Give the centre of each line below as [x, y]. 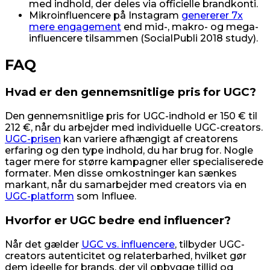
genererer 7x [212, 15]
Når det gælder [43, 244]
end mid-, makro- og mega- [190, 27]
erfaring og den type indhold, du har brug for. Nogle [129, 151]
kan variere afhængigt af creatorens [149, 139]
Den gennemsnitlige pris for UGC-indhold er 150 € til [131, 116]
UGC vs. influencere [128, 244]
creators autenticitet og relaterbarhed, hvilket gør [126, 256]
